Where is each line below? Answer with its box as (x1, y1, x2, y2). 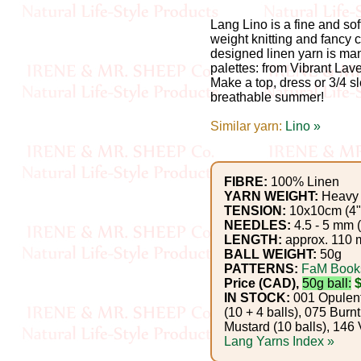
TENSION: (224, 204, 286, 218)
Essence (26, 171, 114, 196)
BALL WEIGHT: (224, 247, 317, 261)
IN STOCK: (224, 291, 290, 305)
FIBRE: (224, 175, 268, 189)
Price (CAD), (224, 276, 299, 290)
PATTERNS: (224, 262, 298, 276)
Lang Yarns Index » (224, 334, 334, 348)
